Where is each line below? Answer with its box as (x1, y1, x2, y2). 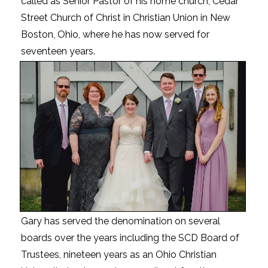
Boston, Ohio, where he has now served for (21, 28, 209, 40)
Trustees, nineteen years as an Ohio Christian (21, 249, 217, 261)
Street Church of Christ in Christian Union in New (21, 11, 230, 23)
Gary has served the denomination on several (21, 215, 220, 227)
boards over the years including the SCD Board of (21, 232, 239, 244)
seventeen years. (21, 45, 95, 57)
